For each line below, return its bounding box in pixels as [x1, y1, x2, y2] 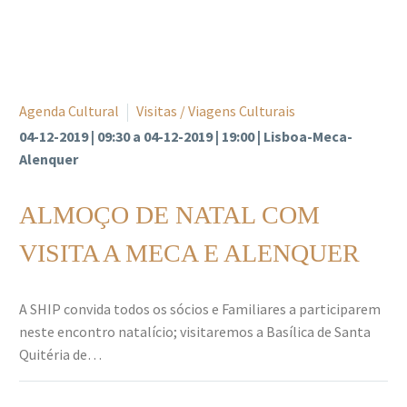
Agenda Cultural [19, 101, 119, 120]
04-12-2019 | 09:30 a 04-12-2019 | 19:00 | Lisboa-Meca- [19, 126, 352, 145]
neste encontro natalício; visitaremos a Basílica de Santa [19, 322, 371, 341]
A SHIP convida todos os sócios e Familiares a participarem [19, 299, 381, 318]
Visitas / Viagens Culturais [136, 101, 295, 120]
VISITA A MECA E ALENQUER [19, 238, 360, 267]
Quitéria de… [19, 344, 102, 363]
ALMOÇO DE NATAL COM [19, 200, 320, 229]
